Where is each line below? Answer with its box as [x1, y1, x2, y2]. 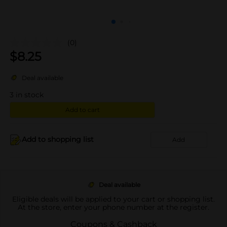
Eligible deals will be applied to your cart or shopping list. [12, 194, 215, 204]
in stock [16, 90, 44, 99]
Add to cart [65, 105, 100, 113]
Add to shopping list [22, 135, 94, 144]
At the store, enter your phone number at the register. [18, 202, 209, 212]
